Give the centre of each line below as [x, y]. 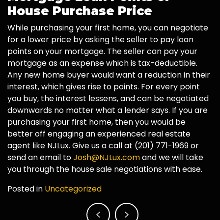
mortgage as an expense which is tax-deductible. [102, 63]
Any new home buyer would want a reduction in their [109, 75]
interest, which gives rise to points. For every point [104, 86]
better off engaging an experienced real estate [99, 134]
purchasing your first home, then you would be [96, 122]
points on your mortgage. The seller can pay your [102, 51]
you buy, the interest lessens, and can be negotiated [108, 98]
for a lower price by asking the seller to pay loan [100, 39]
